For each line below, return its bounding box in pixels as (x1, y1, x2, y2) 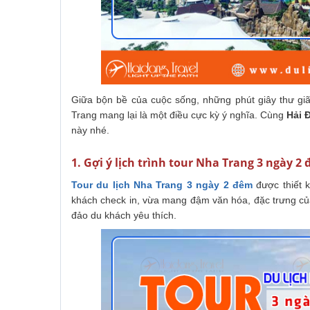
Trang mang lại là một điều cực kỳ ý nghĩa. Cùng (71, 109, 287, 121)
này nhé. (71, 125, 109, 136)
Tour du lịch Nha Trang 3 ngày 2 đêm (71, 179, 253, 191)
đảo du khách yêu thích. (71, 210, 179, 221)
